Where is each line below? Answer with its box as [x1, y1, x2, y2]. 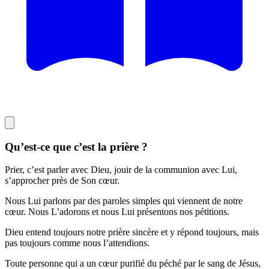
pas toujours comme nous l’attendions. [5, 238, 150, 249]
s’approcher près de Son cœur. [5, 175, 119, 186]
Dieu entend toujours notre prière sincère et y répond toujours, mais [5, 227, 259, 238]
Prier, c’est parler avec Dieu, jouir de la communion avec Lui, [5, 165, 237, 175]
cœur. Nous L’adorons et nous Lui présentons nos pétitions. [5, 207, 229, 217]
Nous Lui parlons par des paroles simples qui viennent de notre [5, 196, 243, 207]
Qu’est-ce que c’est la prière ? [5, 140, 148, 153]
